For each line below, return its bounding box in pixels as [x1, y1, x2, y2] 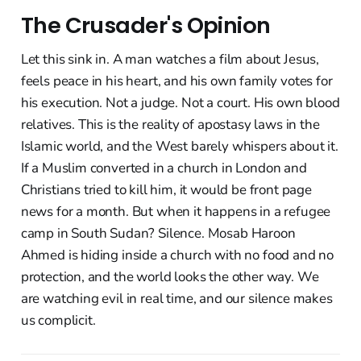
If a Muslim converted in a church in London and [20, 159, 307, 178]
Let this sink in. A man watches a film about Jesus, [20, 50, 320, 69]
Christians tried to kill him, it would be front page [20, 180, 312, 200]
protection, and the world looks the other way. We [20, 268, 319, 287]
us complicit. [20, 311, 96, 330]
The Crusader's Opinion [20, 10, 271, 42]
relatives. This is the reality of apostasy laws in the [20, 115, 320, 135]
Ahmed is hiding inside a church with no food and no [20, 246, 334, 265]
